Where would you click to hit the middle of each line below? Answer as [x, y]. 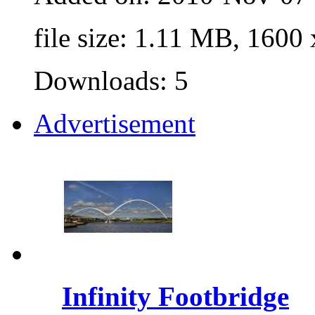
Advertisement [115, 123]
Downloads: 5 [111, 80]
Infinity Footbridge [175, 297]
